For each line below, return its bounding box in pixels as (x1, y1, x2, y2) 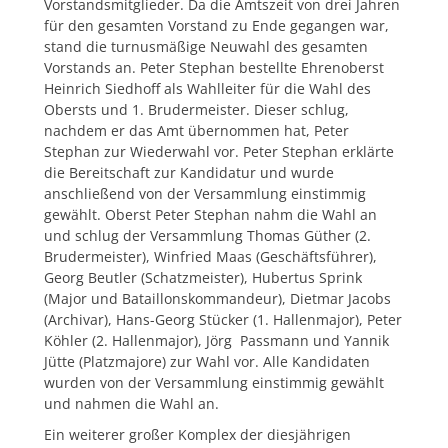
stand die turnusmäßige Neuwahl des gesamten (44, 37, 368, 56)
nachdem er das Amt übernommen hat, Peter (44, 121, 349, 140)
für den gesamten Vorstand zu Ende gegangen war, (44, 16, 389, 35)
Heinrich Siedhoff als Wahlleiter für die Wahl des (44, 79, 371, 98)
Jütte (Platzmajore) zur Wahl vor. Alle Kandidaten (44, 352, 370, 371)
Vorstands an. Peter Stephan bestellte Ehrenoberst (44, 58, 384, 77)
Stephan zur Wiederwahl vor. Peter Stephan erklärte (44, 142, 394, 161)
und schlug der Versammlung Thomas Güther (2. (44, 226, 371, 245)
